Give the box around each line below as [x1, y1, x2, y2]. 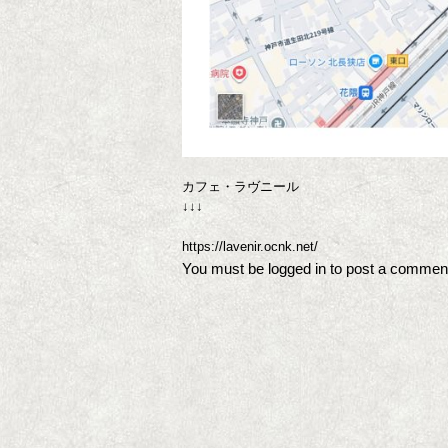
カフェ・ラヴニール [182, 179, 299, 195]
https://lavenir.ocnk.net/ [182, 239, 318, 255]
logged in [268, 260, 326, 278]
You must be [182, 260, 268, 278]
